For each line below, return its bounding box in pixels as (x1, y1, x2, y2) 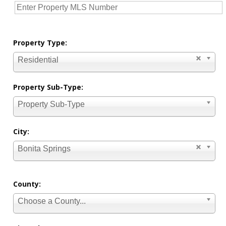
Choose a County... (18, 197, 86, 206)
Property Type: (13, 38, 68, 48)
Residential (18, 55, 59, 65)
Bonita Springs (18, 144, 71, 153)
